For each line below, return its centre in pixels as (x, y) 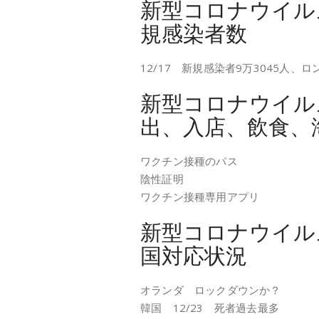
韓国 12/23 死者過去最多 (210, 308)
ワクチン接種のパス (189, 161)
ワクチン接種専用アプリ (200, 197)
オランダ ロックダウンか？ (211, 290)
